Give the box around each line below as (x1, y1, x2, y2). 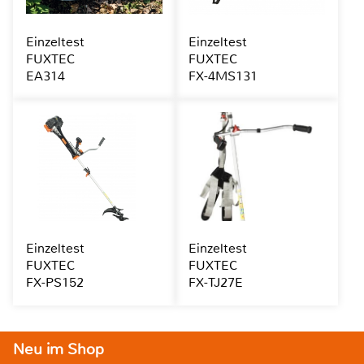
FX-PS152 (26, 274, 84, 292)
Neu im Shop (13, 339, 104, 360)
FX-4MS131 (188, 67, 258, 85)
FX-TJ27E (188, 274, 243, 292)
